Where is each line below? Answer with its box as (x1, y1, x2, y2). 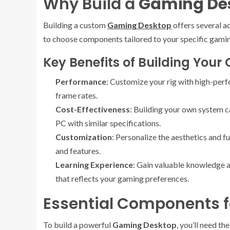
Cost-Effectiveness (55, 104, 130, 114)
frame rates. (55, 90, 98, 101)
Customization (55, 132, 112, 142)
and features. (55, 146, 101, 156)
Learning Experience (55, 160, 133, 170)
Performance (55, 76, 106, 87)
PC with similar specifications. (55, 118, 161, 128)
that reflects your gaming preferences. (55, 174, 189, 184)
